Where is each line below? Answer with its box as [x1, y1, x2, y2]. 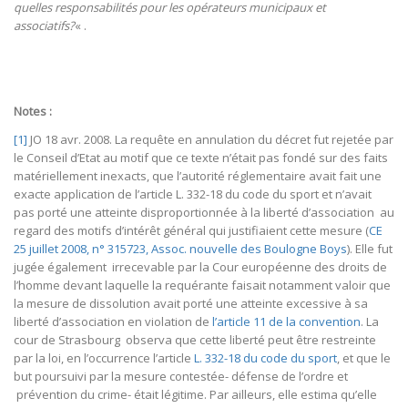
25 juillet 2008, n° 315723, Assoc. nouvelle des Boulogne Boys [14, 240, 347, 257]
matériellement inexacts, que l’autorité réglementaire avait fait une [14, 167, 382, 184]
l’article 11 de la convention [212, 312, 361, 330]
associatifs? [14, 17, 75, 35]
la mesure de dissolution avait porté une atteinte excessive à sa [14, 294, 368, 311]
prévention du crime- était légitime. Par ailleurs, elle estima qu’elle [14, 385, 377, 403]
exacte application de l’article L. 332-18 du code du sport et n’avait [14, 185, 372, 202]
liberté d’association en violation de [14, 312, 212, 330]
